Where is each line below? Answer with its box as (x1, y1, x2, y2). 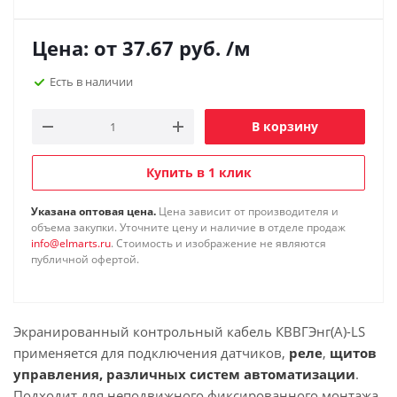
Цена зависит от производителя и (156, 204, 339, 219)
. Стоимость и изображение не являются (111, 236, 326, 251)
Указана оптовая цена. (31, 204, 156, 219)
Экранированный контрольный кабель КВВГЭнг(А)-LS (13, 323, 365, 340)
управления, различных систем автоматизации (13, 365, 355, 383)
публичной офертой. (31, 252, 139, 267)
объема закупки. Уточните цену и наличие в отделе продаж (31, 220, 346, 235)
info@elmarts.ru (31, 236, 111, 251)
